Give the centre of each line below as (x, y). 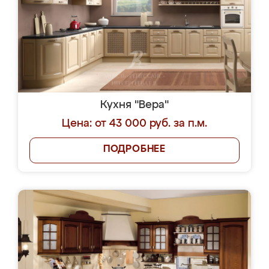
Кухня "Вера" (134, 105)
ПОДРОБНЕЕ (134, 150)
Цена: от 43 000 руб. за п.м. (134, 124)
